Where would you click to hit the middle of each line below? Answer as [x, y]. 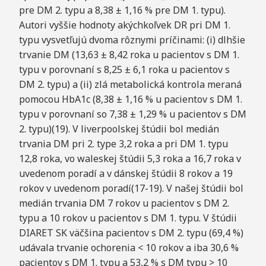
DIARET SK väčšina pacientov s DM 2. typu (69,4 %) [131, 232]
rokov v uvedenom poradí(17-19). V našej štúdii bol [131, 188]
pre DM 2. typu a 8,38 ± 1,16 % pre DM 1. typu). [122, 10]
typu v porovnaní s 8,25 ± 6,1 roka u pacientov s [124, 69]
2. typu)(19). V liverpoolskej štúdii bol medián [119, 129]
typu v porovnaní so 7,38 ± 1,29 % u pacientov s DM [132, 114]
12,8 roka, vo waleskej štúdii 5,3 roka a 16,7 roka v [130, 158]
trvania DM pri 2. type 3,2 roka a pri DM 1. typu [123, 143]
